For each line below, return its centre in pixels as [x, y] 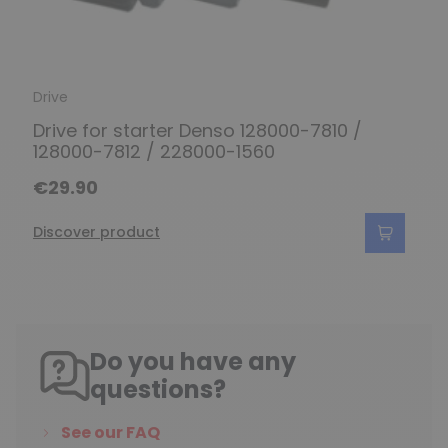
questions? [158, 389]
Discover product [96, 232]
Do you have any [193, 361]
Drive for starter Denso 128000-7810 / [197, 130]
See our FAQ [110, 432]
